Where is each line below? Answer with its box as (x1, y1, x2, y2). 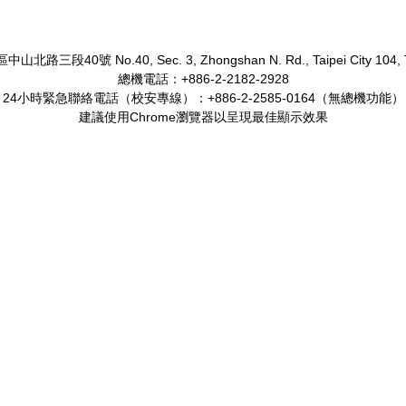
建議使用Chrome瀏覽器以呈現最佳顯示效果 (78, 110, 328, 124)
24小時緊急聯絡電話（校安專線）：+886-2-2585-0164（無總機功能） (2, 91, 404, 105)
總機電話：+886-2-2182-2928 (117, 72, 289, 86)
